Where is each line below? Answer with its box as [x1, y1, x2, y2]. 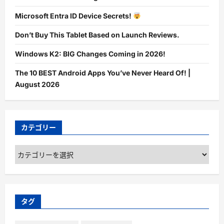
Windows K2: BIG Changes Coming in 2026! [15, 49, 165, 58]
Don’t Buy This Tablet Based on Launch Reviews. [15, 30, 179, 39]
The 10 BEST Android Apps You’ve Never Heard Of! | [15, 68, 190, 77]
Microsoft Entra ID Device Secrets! [15, 11, 133, 20]
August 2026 [15, 80, 59, 89]
